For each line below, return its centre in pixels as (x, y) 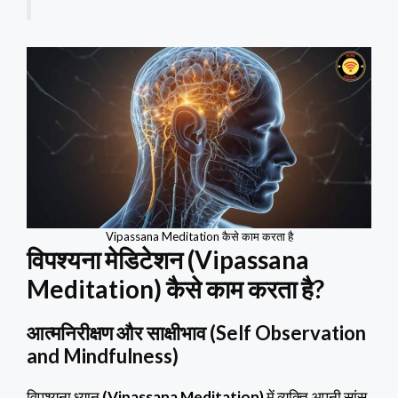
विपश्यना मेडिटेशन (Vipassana (168, 259)
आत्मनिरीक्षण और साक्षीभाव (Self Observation (196, 332)
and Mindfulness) (103, 355)
